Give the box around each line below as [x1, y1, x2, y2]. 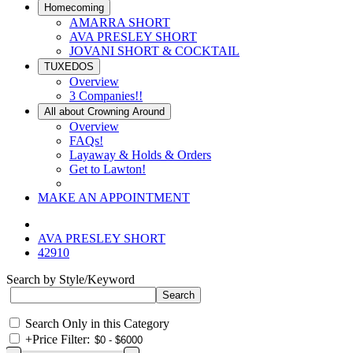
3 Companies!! [69, 89, 143, 102]
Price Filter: [32, 333, 90, 346]
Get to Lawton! [69, 162, 146, 176]
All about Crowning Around [44, 106, 165, 117]
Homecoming [44, 2, 104, 13]
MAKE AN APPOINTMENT [38, 191, 190, 204]
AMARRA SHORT [69, 16, 170, 29]
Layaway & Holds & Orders [69, 148, 211, 162]
